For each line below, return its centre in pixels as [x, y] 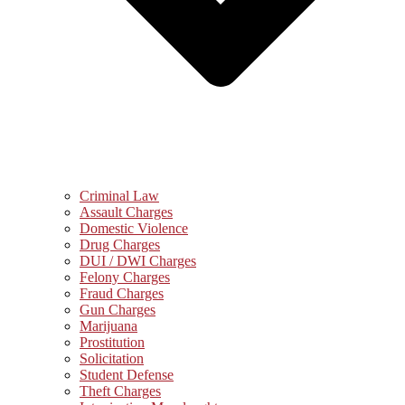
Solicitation [112, 358]
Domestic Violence [134, 228]
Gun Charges [118, 310]
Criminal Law [119, 196]
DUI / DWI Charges [138, 261]
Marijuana [108, 326]
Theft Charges [120, 391]
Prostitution [112, 342]
